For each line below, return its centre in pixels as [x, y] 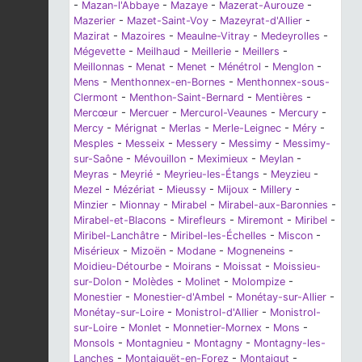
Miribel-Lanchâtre [116, 235]
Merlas [185, 128]
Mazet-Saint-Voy [168, 20]
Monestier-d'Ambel [179, 297]
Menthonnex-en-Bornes [168, 82]
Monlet [145, 327]
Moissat [242, 266]
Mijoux [233, 189]
